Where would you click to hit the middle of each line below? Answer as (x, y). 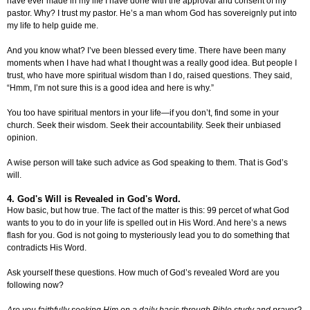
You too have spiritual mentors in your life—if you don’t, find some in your (143, 113)
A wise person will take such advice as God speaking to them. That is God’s (147, 163)
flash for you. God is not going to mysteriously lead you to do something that (148, 236)
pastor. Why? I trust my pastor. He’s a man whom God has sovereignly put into (152, 13)
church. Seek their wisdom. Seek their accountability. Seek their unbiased (144, 126)
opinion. (22, 138)
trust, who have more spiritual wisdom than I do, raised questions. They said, (149, 76)
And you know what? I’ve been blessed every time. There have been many (146, 51)
